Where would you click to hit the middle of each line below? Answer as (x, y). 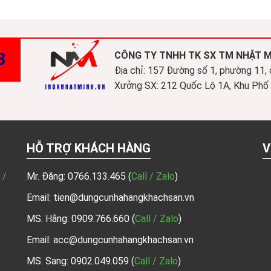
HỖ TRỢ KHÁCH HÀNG (89, 149)
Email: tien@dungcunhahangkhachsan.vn (110, 198)
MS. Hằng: (49, 219)
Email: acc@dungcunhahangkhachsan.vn (110, 240)
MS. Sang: (49, 261)
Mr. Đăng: (47, 177)
